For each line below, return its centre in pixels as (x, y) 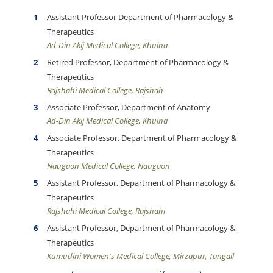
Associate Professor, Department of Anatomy (129, 107)
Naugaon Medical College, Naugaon (108, 166)
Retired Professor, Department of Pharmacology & (138, 62)
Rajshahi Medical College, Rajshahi (106, 211)
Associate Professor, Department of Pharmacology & (142, 138)
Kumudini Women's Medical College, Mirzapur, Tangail (140, 256)
